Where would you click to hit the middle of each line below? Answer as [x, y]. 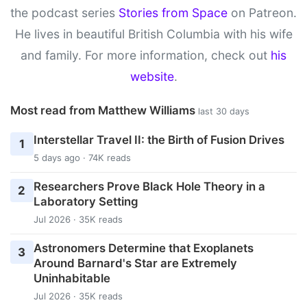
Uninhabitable [72, 279]
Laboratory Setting [86, 202]
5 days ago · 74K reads [82, 157]
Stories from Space [173, 13]
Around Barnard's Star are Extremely [135, 263]
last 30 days [224, 112]
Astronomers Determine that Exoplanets [143, 248]
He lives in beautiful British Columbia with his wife [153, 34]
